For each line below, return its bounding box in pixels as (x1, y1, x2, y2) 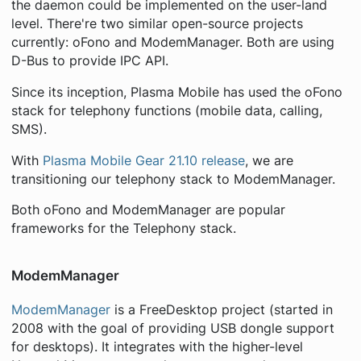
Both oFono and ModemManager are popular (10, 202, 285, 218)
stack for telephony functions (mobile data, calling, (10, 102, 322, 118)
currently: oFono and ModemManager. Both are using (10, 35, 334, 50)
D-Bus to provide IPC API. (10, 53, 168, 68)
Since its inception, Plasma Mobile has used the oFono (10, 84, 342, 100)
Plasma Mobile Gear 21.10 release (42, 152, 245, 168)
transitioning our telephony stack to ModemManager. (10, 171, 335, 187)
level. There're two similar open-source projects (10, 16, 303, 31)
